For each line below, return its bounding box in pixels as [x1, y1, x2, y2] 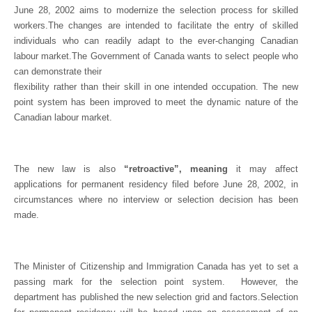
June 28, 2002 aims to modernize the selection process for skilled [14, 5, 298, 15]
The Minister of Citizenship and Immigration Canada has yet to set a [14, 261, 298, 272]
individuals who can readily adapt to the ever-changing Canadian [14, 36, 298, 46]
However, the [240, 276, 299, 287]
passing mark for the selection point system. [14, 276, 225, 287]
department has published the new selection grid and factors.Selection [14, 292, 298, 302]
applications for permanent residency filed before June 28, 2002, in [14, 179, 298, 189]
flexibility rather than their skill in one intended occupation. [14, 81, 263, 92]
